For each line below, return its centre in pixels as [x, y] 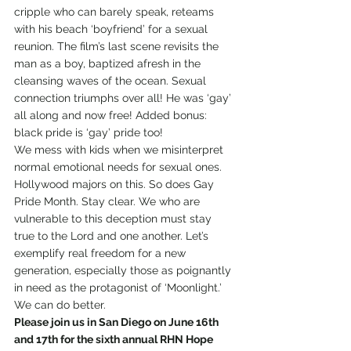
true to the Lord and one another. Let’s [113, 236]
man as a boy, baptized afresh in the [109, 63]
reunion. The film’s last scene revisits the [118, 46]
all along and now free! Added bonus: [112, 115]
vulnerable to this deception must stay [114, 219]
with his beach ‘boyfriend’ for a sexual [112, 29]
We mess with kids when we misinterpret [120, 150]
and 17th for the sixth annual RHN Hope [115, 339]
